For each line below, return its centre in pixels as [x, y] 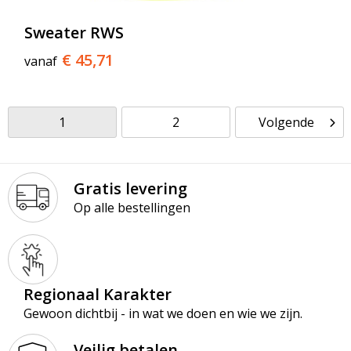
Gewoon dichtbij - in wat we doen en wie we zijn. [163, 314]
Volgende [286, 122]
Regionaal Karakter [97, 295]
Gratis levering [130, 189]
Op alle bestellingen [132, 208]
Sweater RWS [74, 33]
